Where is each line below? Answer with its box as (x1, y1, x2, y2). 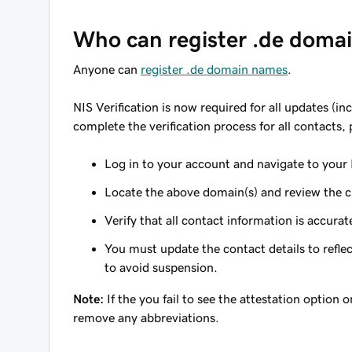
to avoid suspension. (104, 261, 218, 273)
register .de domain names (141, 63, 288, 75)
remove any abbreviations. (73, 311, 219, 324)
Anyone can (73, 63, 141, 75)
